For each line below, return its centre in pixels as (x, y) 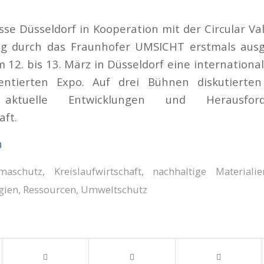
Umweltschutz (114, 189)
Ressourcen (49, 189)
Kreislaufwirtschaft (98, 171)
